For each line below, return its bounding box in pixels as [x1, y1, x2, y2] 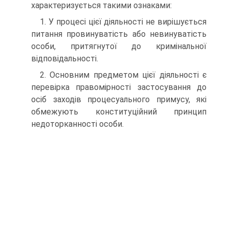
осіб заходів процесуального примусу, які [31, 95, 207, 104]
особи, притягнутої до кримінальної [31, 41, 207, 51]
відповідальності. [31, 54, 98, 63]
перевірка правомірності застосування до [31, 82, 207, 92]
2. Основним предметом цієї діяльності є [40, 70, 207, 80]
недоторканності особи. [31, 119, 124, 129]
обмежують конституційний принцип [31, 107, 207, 117]
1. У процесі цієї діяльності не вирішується [40, 17, 207, 27]
